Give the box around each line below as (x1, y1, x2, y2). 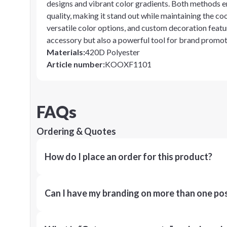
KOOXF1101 (105, 59, 152, 69)
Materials (47, 47, 83, 57)
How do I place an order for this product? (45, 151, 212, 162)
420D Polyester (85, 47, 140, 57)
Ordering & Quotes (36, 126, 116, 137)
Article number (47, 59, 103, 69)
